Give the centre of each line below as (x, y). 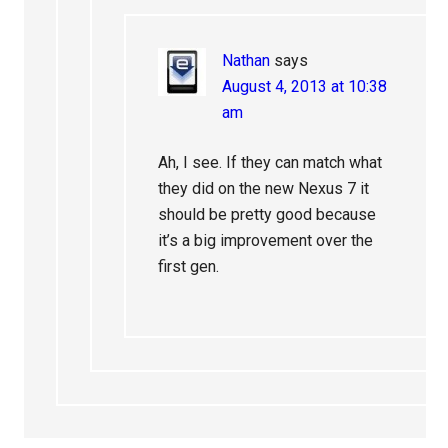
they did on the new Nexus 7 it (264, 188)
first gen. (189, 266)
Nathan (246, 60)
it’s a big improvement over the (266, 240)
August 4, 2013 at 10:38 (305, 86)
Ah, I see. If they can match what (270, 162)
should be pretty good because (267, 214)
